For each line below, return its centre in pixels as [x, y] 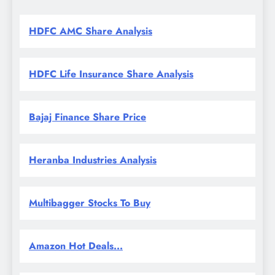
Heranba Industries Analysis [93, 160]
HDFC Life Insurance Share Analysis [111, 74]
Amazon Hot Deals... [76, 246]
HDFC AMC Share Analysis [91, 31]
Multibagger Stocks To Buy [90, 203]
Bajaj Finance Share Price [87, 117]
